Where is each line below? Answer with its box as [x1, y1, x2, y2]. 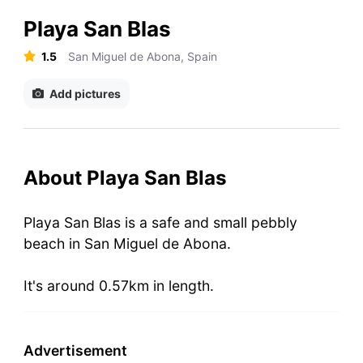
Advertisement [23, 341, 127, 359]
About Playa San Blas [23, 165, 227, 190]
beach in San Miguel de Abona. [23, 234, 231, 252]
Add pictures [49, 86, 121, 100]
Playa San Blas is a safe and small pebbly [23, 213, 297, 231]
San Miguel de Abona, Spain [68, 49, 218, 63]
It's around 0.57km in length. [23, 276, 214, 294]
